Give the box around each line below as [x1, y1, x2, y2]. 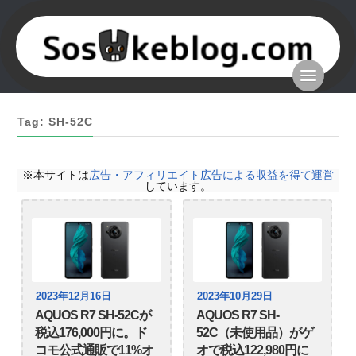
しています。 [145, 180, 211, 193]
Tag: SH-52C [17, 116, 94, 129]
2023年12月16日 [36, 291, 112, 303]
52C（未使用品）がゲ [195, 326, 313, 340]
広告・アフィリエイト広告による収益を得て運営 [89, 168, 334, 182]
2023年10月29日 [196, 291, 273, 303]
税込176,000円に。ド [35, 326, 148, 340]
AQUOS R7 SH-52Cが [35, 308, 152, 323]
